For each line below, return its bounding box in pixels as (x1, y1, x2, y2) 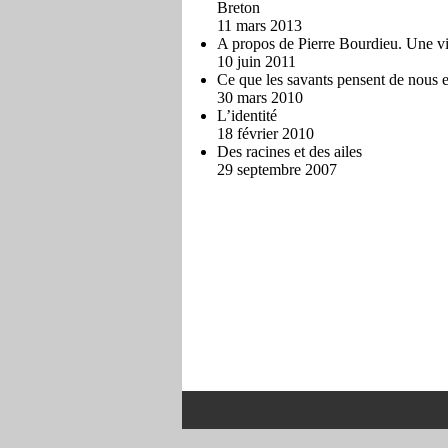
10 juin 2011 (217, 53, 296, 70)
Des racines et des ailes (217, 143, 362, 160)
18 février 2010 (217, 125, 314, 142)
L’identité (217, 107, 277, 124)
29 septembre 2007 (217, 161, 337, 178)
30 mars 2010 (217, 89, 303, 106)
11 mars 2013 (217, 17, 302, 34)
